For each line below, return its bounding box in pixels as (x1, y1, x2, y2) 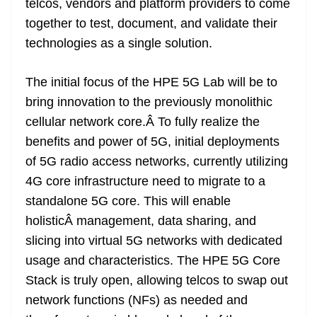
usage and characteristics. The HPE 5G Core (25, 253, 280, 268)
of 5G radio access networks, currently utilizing (25, 154, 288, 169)
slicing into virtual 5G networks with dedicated (25, 234, 282, 248)
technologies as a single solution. (25, 36, 212, 51)
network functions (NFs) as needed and (25, 293, 248, 308)
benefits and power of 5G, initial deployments (25, 134, 279, 149)
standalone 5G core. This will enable (25, 194, 231, 209)
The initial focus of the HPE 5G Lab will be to (25, 75, 277, 90)
